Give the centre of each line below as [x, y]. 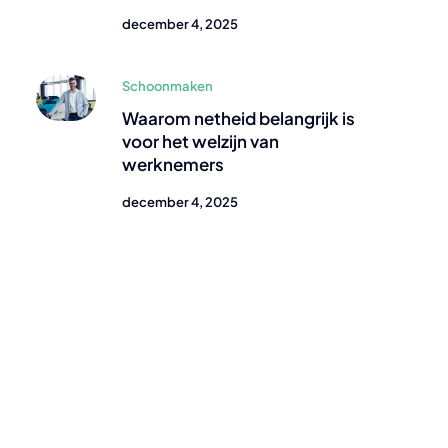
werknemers [173, 164]
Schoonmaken [167, 86]
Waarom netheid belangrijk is [238, 118]
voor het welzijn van [200, 141]
